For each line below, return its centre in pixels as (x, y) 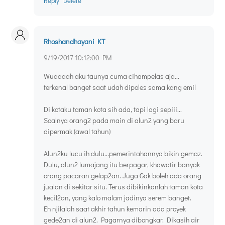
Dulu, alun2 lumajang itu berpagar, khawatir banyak (122, 165)
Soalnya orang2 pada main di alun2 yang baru (114, 121)
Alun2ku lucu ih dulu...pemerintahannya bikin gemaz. (123, 154)
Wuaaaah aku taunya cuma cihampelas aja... (111, 76)
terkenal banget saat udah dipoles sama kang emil (120, 87)
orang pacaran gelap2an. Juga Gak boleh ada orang (123, 176)
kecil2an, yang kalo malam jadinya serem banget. (118, 198)
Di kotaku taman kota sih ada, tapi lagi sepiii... (113, 109)
